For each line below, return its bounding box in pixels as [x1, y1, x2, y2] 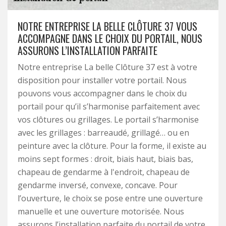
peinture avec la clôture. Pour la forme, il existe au [18, 140, 206, 151]
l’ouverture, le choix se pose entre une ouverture [18, 193, 203, 204]
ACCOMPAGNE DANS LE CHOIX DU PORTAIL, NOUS [18, 31, 202, 46]
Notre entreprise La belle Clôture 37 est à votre [18, 62, 197, 73]
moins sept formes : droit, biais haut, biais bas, [18, 153, 193, 164]
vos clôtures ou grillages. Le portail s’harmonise [18, 114, 199, 125]
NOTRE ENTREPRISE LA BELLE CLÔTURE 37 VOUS [18, 19, 197, 34]
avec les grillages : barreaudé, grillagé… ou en [18, 127, 189, 138]
